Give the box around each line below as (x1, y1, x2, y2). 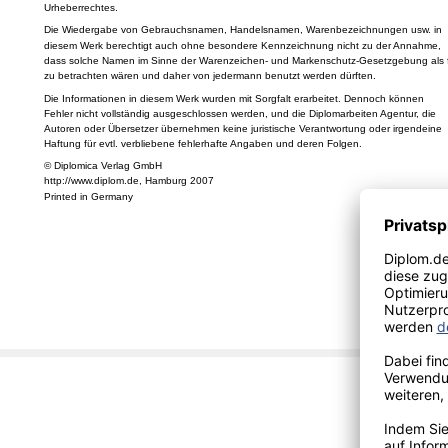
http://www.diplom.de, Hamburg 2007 (43, 175, 214, 187)
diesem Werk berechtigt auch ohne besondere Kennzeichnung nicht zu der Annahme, (43, 40, 441, 52)
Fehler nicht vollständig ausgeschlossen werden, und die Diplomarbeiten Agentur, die (43, 107, 436, 119)
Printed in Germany (43, 190, 133, 202)
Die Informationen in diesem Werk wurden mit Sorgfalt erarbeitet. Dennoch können (43, 92, 424, 104)
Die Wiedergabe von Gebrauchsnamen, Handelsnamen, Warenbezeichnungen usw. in (43, 24, 442, 36)
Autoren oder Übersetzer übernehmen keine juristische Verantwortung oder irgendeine (43, 122, 442, 134)
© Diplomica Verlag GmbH (43, 160, 162, 172)
